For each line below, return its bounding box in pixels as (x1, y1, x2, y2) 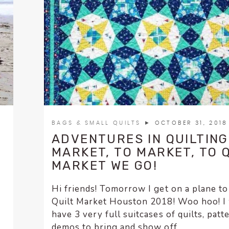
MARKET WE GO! (52, 158, 158, 173)
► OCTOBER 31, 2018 (144, 120, 228, 126)
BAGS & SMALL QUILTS (52, 120, 145, 126)
